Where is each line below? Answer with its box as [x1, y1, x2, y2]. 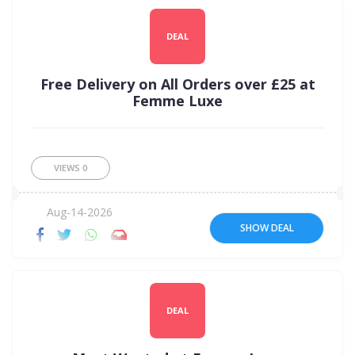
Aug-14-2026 [43, 204, 113, 219]
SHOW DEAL [239, 221, 294, 235]
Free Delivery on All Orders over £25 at [40, 74, 315, 94]
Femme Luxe [132, 90, 223, 110]
